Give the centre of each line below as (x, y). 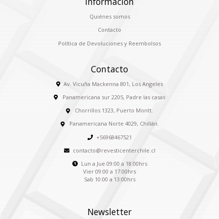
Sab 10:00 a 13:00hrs (109, 179)
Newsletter (109, 211)
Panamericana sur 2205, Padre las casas (113, 97)
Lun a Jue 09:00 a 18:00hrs (114, 164)
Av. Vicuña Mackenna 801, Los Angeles (113, 84)
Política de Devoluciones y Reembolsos (109, 43)
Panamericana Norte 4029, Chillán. (113, 124)
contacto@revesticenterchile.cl (114, 151)
